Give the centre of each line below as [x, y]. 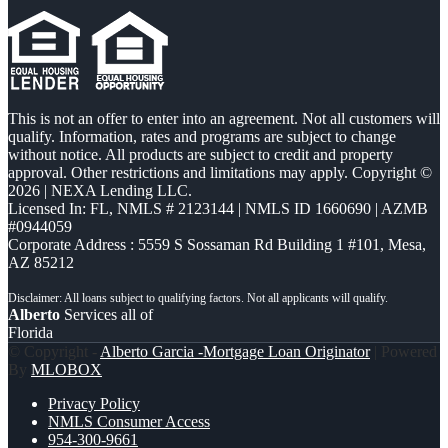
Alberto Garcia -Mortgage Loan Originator [235, 351]
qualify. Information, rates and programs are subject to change [202, 136]
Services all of [106, 314]
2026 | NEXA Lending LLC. [100, 190]
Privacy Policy [94, 403]
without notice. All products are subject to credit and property [200, 154]
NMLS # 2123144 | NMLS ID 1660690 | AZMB [272, 208]
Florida [30, 332]
